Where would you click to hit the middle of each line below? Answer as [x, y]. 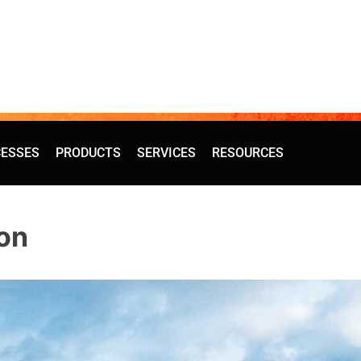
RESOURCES [248, 153]
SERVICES [166, 153]
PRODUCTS [88, 153]
